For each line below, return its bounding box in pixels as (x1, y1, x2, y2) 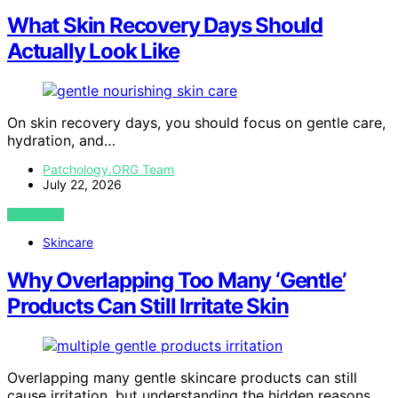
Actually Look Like (7, 38, 179, 65)
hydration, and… (7, 131, 115, 149)
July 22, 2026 (43, 176, 122, 192)
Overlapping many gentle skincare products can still (7, 368, 357, 386)
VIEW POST (7, 207, 65, 221)
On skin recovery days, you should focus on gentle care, (7, 113, 386, 131)
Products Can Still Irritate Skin (7, 292, 289, 319)
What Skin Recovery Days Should (7, 12, 322, 39)
